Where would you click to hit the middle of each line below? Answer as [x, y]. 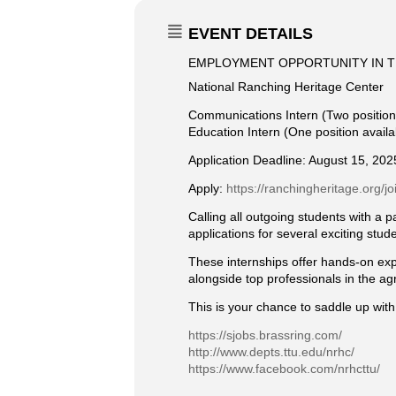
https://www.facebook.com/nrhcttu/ [284, 369]
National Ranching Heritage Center [286, 87]
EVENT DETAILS [251, 34]
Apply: [207, 188]
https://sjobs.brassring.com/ [265, 335]
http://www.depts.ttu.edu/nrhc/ [271, 352]
